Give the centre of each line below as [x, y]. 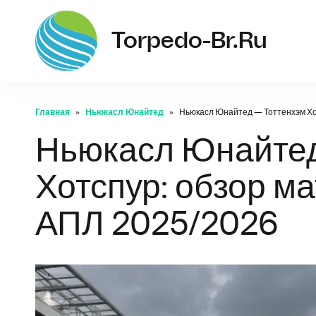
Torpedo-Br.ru [189, 41]
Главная [53, 112]
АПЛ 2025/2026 [157, 225]
